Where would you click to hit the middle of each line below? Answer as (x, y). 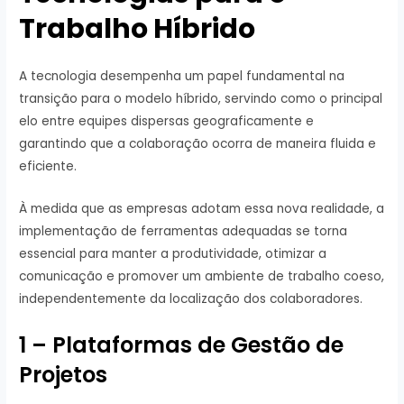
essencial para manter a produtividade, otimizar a (173, 253)
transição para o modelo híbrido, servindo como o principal (201, 98)
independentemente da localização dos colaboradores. (191, 298)
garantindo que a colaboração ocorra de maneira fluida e (198, 143)
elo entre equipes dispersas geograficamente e (167, 121)
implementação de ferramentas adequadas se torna (184, 231)
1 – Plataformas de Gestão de (182, 344)
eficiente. (50, 166)
